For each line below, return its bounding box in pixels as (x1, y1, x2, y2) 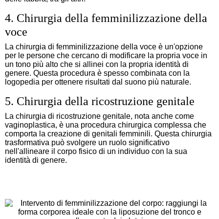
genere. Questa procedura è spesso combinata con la (5, 68, 190, 77)
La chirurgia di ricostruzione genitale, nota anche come (5, 111, 194, 120)
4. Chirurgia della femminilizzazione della (5, 11, 207, 24)
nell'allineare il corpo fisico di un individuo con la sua (5, 147, 187, 155)
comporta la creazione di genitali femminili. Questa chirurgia (5, 129, 212, 138)
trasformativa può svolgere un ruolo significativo (5, 138, 170, 147)
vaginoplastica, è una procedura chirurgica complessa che (5, 120, 206, 129)
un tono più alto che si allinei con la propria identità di (5, 60, 189, 68)
